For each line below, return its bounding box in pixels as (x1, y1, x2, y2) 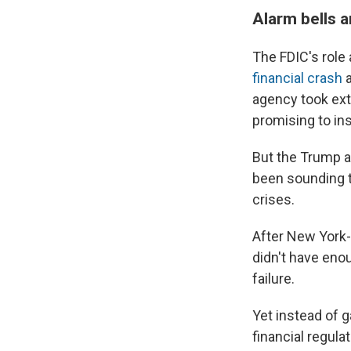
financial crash (252, 70, 342, 87)
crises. (252, 191, 295, 208)
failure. (252, 270, 295, 288)
